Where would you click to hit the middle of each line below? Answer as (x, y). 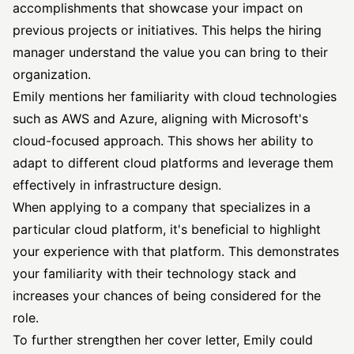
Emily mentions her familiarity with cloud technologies (175, 96)
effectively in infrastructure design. (117, 185)
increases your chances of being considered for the (167, 296)
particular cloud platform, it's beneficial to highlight (167, 229)
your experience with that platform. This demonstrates (176, 251)
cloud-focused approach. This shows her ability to (163, 141)
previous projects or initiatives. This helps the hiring (167, 30)
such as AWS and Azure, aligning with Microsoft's (160, 119)
